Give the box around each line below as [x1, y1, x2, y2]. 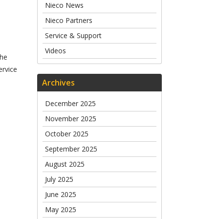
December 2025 [45, 99, 96, 108]
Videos [45, 46, 66, 55]
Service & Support [45, 31, 102, 40]
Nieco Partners [45, 16, 92, 25]
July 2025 [45, 175, 73, 184]
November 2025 [45, 114, 96, 123]
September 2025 [45, 144, 97, 153]
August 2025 [45, 159, 85, 169]
